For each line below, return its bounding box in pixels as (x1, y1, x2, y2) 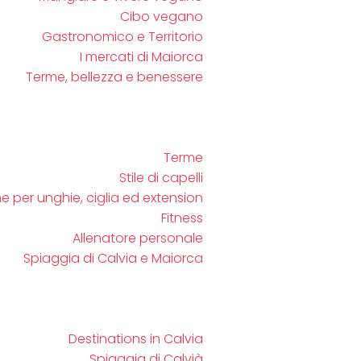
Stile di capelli (119, 168, 203, 187)
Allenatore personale (73, 229, 203, 247)
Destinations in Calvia (68, 330, 203, 348)
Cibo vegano (120, 7, 203, 26)
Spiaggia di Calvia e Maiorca (23, 249, 203, 268)
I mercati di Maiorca (80, 48, 203, 66)
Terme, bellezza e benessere (26, 68, 203, 86)
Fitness (161, 209, 203, 227)
